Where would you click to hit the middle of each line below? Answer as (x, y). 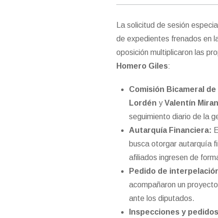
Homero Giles (142, 66)
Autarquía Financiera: (170, 130)
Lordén (143, 103)
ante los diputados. (162, 199)
